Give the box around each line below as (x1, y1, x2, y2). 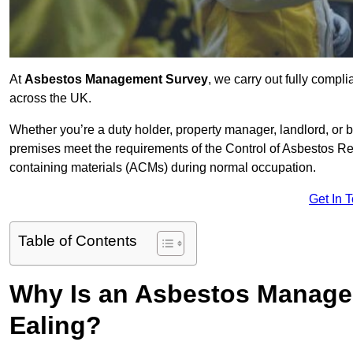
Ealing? (9, 311, 102, 340)
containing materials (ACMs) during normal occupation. (9, 161, 316, 175)
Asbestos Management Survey (24, 72, 208, 87)
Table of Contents (18, 232, 137, 250)
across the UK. (9, 91, 91, 106)
